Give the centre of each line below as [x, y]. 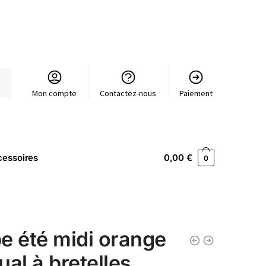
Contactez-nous [128, 93]
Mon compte [55, 93]
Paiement [196, 93]
